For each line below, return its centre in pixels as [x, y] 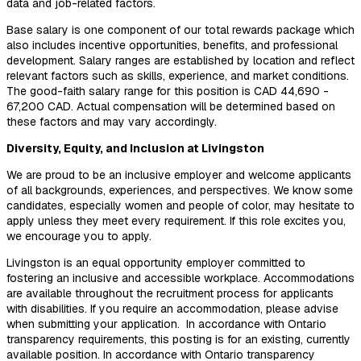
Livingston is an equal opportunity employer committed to [156, 262]
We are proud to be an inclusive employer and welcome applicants [179, 174]
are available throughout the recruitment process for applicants [170, 293]
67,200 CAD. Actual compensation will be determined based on [171, 106]
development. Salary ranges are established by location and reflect [180, 60]
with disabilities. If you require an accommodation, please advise [172, 308]
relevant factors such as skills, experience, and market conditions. [178, 75]
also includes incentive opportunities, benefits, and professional [172, 45]
